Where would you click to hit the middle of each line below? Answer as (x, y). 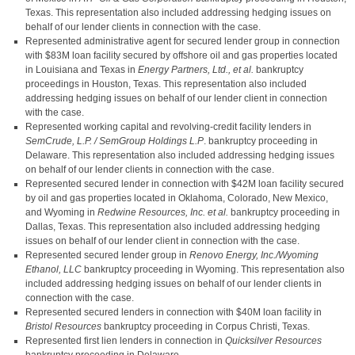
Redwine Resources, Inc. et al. (164, 212)
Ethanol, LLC (55, 269)
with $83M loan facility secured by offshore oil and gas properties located (181, 55)
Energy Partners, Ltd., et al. (197, 70)
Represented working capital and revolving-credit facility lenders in (168, 127)
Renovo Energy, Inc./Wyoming (254, 255)
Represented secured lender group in (107, 255)
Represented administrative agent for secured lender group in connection (183, 41)
